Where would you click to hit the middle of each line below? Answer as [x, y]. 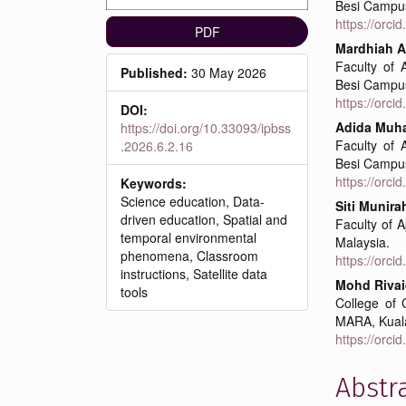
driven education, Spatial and [204, 219]
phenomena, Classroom [189, 255]
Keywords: [154, 183]
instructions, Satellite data [194, 273]
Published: [154, 72]
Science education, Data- [193, 201]
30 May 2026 [227, 72]
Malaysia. [363, 242]
